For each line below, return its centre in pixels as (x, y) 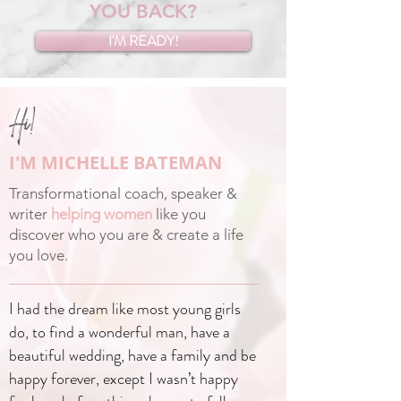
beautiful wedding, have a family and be (132, 355)
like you (179, 214)
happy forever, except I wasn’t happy (124, 379)
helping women (102, 214)
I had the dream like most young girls (125, 309)
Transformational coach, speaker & (123, 193)
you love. (38, 255)
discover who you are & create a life (126, 235)
